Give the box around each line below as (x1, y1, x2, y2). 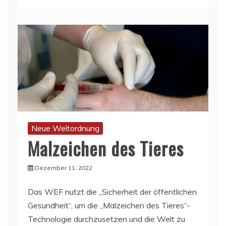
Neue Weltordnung (31, 123, 99, 133)
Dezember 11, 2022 (35, 163, 92, 172)
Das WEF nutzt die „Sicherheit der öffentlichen (28, 186, 197, 197)
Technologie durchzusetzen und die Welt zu (28, 213, 185, 224)
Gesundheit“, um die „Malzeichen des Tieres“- (28, 200, 190, 210)
